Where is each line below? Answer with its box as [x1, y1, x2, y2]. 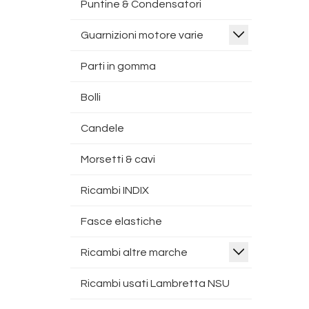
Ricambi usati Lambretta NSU [81, 278, 230, 289]
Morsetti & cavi [81, 154, 155, 165]
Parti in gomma [81, 61, 156, 72]
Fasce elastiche [81, 216, 162, 227]
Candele [81, 123, 124, 134]
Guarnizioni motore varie [81, 30, 203, 41]
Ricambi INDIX [81, 185, 149, 196]
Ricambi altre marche [81, 247, 188, 258]
